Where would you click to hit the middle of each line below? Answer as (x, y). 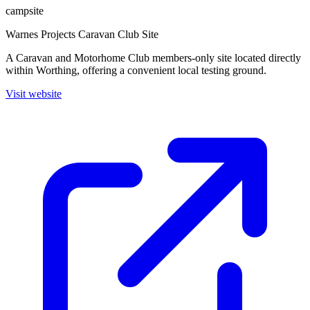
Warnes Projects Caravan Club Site (82, 34)
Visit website (34, 94)
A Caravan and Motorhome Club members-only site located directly (153, 58)
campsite (25, 11)
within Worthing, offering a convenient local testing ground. (136, 70)
